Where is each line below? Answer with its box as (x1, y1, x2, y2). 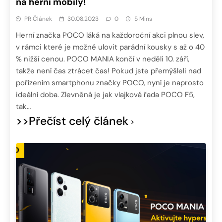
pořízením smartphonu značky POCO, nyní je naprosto (16, 78, 204, 88)
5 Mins (134, 15, 152, 23)
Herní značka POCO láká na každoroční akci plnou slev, (16, 30, 204, 41)
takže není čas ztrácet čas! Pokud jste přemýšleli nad (16, 66, 201, 76)
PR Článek (24, 15, 52, 23)
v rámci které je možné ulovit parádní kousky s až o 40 (16, 42, 205, 53)
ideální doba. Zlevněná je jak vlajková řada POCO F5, (16, 90, 195, 100)
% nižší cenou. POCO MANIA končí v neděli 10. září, (16, 54, 189, 64)
